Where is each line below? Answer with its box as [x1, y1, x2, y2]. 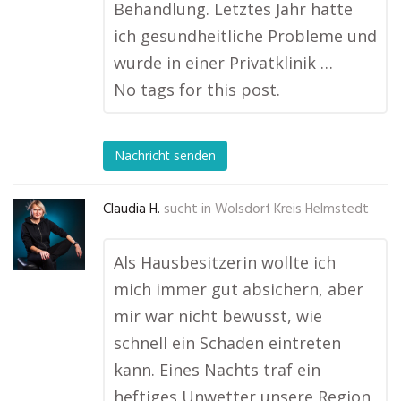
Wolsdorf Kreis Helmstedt [215, 199, 369, 220]
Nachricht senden [115, 147, 216, 165]
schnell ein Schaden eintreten [114, 332, 341, 354]
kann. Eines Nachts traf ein [114, 359, 320, 380]
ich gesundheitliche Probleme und [114, 25, 377, 47]
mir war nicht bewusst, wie [114, 305, 322, 327]
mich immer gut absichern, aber [114, 278, 363, 300]
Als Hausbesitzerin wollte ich [114, 252, 336, 273]
